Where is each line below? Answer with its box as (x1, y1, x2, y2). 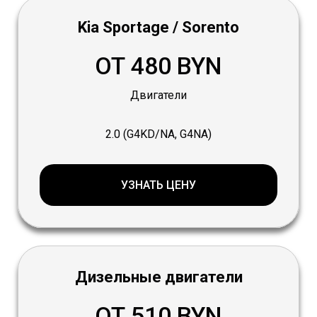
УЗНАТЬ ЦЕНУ (121, 178, 196, 192)
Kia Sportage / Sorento (78, 18, 239, 37)
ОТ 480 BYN (95, 52, 222, 81)
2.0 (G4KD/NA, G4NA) (105, 127, 212, 142)
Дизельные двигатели (74, 268, 243, 287)
